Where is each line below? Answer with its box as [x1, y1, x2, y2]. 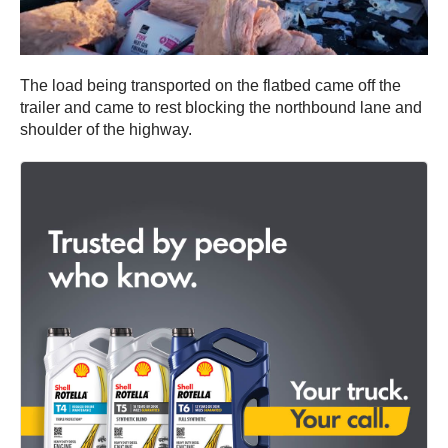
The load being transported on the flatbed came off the [20, 76, 401, 94]
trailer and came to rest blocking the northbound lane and [20, 98, 422, 116]
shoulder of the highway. [20, 120, 192, 138]
